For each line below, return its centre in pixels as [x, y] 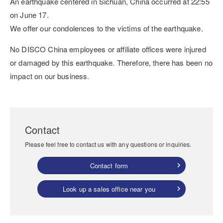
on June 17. [29, 14]
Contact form [109, 165]
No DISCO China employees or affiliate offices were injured [108, 49]
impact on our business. [50, 76]
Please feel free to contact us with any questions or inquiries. [108, 144]
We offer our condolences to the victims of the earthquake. [107, 28]
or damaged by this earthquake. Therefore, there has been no [111, 62]
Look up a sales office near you [109, 189]
